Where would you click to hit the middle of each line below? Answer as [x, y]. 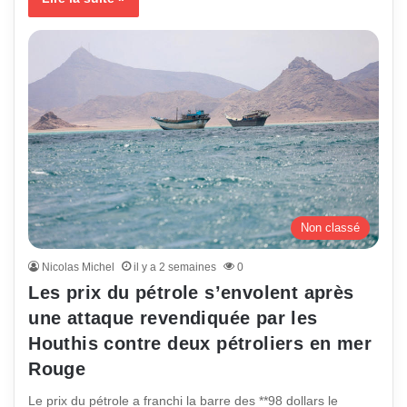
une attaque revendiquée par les [173, 318]
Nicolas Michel [79, 267]
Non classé [330, 227]
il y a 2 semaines [175, 267]
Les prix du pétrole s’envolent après [191, 292]
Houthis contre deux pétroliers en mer [200, 343]
